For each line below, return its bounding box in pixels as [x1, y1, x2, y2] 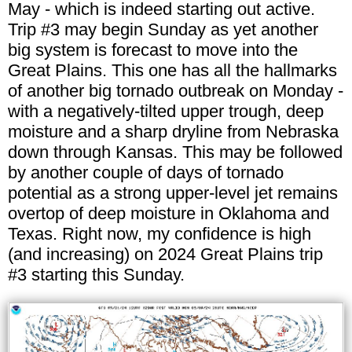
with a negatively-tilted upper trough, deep [8, 101, 324, 121]
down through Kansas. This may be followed [8, 141, 343, 162]
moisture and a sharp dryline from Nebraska [8, 121, 339, 141]
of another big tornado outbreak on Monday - [8, 80, 343, 101]
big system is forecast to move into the [8, 39, 298, 60]
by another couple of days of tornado [8, 162, 284, 182]
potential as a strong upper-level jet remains [8, 182, 338, 203]
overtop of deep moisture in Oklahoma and [8, 203, 329, 223]
